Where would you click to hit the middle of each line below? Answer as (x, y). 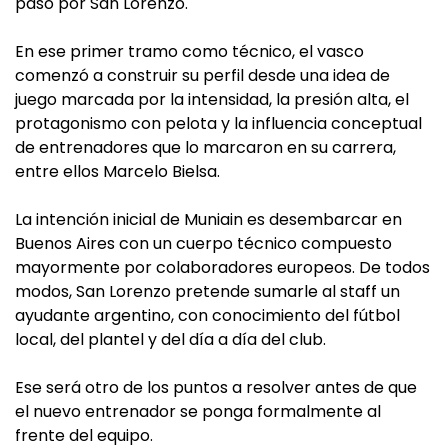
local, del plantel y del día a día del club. (170, 340)
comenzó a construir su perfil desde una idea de (202, 76)
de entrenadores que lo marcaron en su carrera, (205, 148)
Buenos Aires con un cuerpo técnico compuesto (203, 244)
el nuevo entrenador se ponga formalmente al (198, 412)
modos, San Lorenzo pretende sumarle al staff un (207, 292)
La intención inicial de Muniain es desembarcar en (208, 220)
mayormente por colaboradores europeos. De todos (222, 268)
